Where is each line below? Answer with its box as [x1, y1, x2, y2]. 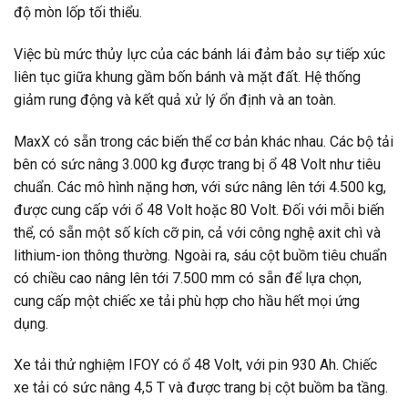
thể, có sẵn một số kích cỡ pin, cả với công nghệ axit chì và [14, 223, 381, 241]
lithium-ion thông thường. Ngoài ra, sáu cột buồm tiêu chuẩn [14, 246, 387, 264]
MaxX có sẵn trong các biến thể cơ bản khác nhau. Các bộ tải [14, 132, 393, 150]
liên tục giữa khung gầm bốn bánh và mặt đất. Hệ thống [14, 67, 361, 86]
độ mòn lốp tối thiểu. [14, 4, 142, 22]
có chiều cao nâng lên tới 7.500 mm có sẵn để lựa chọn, [14, 269, 362, 287]
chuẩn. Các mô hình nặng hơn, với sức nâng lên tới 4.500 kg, [14, 178, 386, 196]
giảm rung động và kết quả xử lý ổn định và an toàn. [14, 90, 336, 108]
